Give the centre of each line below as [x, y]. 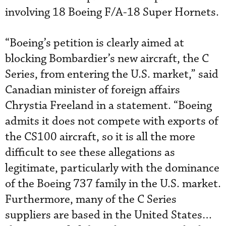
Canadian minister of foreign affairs [93, 90]
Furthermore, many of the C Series [91, 200]
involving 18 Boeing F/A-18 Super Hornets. [112, 12]
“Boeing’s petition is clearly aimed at [95, 43]
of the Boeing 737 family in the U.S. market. [113, 184]
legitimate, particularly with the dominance [112, 168]
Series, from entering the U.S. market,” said [112, 74]
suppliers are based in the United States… [108, 215]
